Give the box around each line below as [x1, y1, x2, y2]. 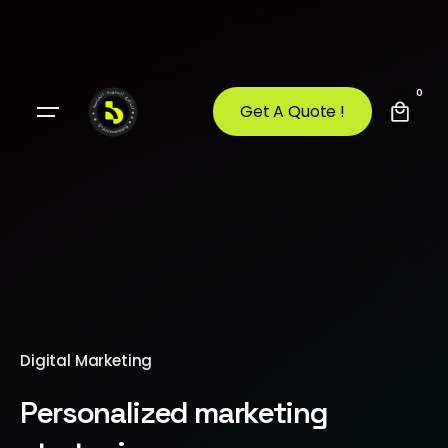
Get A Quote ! [240, 100, 345, 124]
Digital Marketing [20, 350, 153, 372]
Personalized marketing [20, 393, 328, 433]
